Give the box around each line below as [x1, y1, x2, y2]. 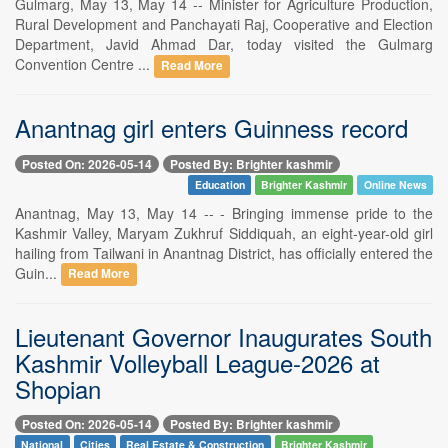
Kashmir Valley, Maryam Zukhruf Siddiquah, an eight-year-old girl [15, 222, 433, 243]
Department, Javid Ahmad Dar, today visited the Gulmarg [15, 34, 433, 55]
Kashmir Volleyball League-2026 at [15, 344, 380, 380]
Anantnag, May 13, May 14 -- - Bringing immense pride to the [15, 202, 433, 223]
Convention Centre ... [15, 54, 154, 75]
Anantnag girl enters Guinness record [15, 110, 408, 146]
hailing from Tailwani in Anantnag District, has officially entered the [15, 242, 433, 263]
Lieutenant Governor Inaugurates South [15, 318, 432, 354]
